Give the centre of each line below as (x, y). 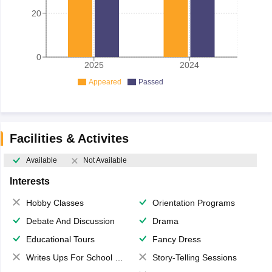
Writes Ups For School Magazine (70, 258)
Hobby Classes (55, 203)
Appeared (105, 82)
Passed (151, 82)
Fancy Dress (177, 240)
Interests (29, 182)
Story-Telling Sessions (195, 258)
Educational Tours (60, 240)
